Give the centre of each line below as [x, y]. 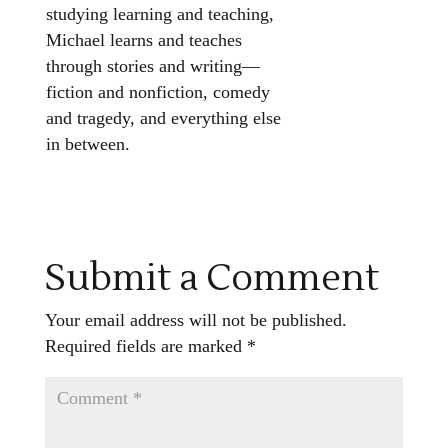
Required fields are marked [145, 346]
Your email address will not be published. [195, 320]
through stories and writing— [152, 66]
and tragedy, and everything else [163, 118]
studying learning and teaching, [159, 14]
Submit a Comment [211, 278]
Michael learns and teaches [143, 40]
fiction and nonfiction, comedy [157, 92]
